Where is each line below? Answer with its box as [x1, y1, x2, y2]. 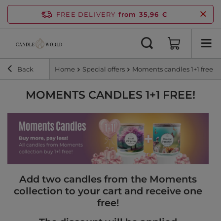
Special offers [82, 65, 125, 74]
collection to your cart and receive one [14, 185, 202, 197]
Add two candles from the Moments [19, 173, 197, 185]
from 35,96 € [118, 10, 168, 18]
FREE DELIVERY [56, 10, 116, 18]
